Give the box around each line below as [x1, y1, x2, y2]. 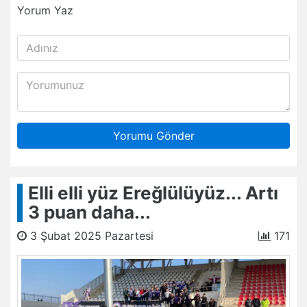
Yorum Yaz [17, 3, 73, 17]
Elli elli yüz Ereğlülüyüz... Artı [28, 182, 278, 204]
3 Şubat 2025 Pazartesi [27, 228, 153, 243]
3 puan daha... [28, 201, 151, 223]
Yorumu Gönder [112, 128, 195, 143]
